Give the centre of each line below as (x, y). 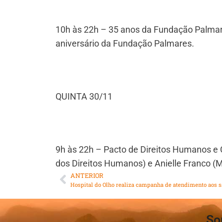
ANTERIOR (87, 175)
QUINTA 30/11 (84, 96)
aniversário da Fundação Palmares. (125, 43)
